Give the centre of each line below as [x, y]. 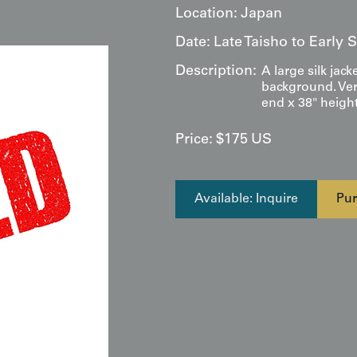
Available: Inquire [246, 199]
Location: [206, 14]
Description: [216, 72]
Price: [194, 140]
